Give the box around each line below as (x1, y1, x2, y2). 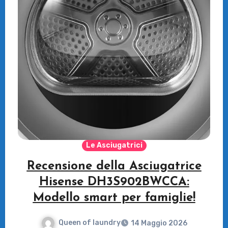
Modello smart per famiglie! (33, 192, 195, 205)
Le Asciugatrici (85, 141, 142, 150)
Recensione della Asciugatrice (26, 160, 202, 173)
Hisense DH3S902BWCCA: (39, 176, 189, 189)
